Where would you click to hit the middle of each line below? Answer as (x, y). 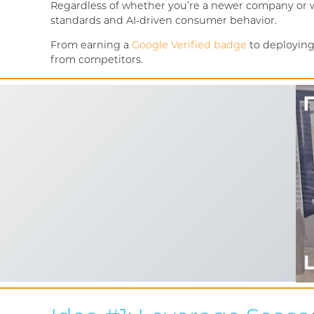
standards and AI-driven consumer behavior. (164, 21)
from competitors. (97, 61)
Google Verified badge (189, 46)
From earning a (91, 46)
